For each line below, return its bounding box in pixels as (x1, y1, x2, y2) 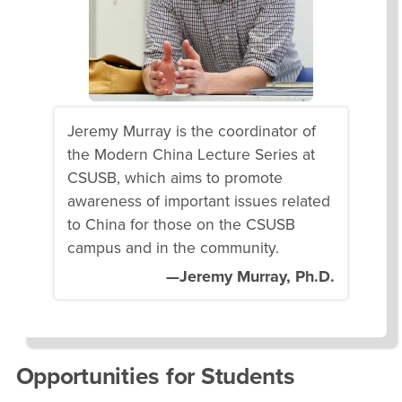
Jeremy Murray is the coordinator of (67, 121, 316, 141)
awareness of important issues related (67, 191, 330, 211)
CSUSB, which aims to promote (67, 168, 283, 188)
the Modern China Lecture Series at (67, 144, 315, 164)
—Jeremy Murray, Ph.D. (166, 266, 335, 286)
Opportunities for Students (15, 363, 295, 391)
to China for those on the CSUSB (67, 214, 295, 234)
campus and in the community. (67, 238, 279, 258)
